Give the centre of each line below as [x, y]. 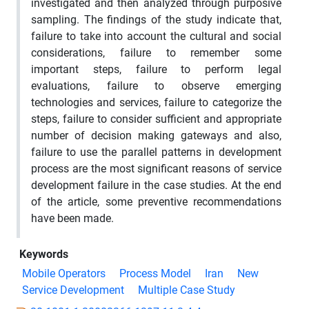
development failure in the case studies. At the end [156, 185]
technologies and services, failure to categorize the [156, 102]
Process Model [155, 273]
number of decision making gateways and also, [156, 135]
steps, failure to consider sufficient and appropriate [156, 119]
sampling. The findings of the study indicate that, [156, 19]
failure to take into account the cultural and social [156, 36]
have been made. [72, 218]
